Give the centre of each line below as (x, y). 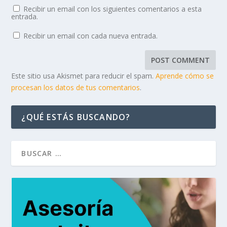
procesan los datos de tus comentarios (76, 88)
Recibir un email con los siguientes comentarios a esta (113, 9)
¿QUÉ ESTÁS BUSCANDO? (76, 117)
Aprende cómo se (185, 76)
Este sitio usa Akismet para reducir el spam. (84, 76)
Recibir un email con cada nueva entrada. (91, 36)
